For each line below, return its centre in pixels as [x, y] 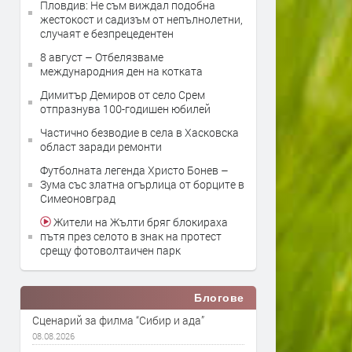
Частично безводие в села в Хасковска [139, 132]
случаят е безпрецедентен [107, 33]
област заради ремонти [101, 147]
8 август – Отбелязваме [102, 57]
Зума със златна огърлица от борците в [142, 184]
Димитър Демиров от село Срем [123, 95]
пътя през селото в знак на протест [131, 236]
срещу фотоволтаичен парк [110, 250]
